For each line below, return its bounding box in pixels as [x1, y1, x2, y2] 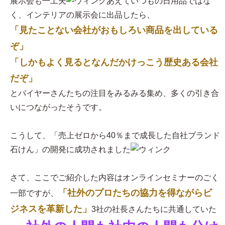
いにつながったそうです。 [10, 103, 106, 112]
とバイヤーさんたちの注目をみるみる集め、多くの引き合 [10, 89, 219, 98]
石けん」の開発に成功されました [10, 145, 131, 154]
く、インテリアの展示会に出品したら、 [10, 11, 155, 20]
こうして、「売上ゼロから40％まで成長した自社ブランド [10, 131, 220, 140]
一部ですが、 [10, 189, 58, 198]
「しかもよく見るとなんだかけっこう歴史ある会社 [10, 57, 218, 68]
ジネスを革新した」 [10, 204, 91, 214]
